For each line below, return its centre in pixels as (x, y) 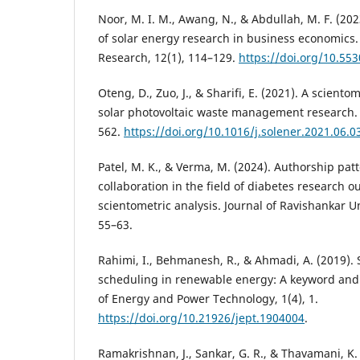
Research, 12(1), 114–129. (168, 58)
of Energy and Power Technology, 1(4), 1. (208, 299)
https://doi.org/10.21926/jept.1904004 (201, 318)
